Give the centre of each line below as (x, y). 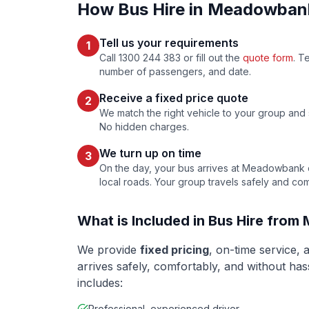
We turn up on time (150, 153)
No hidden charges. (144, 127)
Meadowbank (273, 168)
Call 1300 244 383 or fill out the (171, 58)
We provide (109, 250)
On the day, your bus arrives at (171, 168)
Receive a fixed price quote (174, 98)
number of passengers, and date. (175, 71)
